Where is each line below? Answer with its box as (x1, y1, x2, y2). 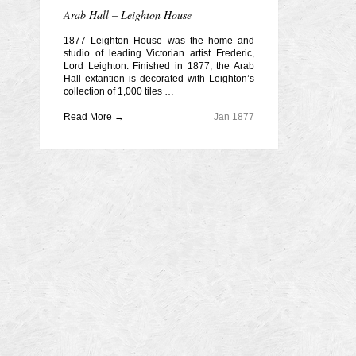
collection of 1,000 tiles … (64, 86, 174, 97)
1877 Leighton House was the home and (64, 35, 254, 46)
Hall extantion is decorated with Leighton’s (64, 73, 254, 84)
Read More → (64, 111, 124, 122)
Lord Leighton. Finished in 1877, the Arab (64, 60, 254, 72)
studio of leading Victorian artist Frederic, (64, 48, 254, 59)
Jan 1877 (214, 111, 254, 122)
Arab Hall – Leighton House (64, 7, 192, 22)
